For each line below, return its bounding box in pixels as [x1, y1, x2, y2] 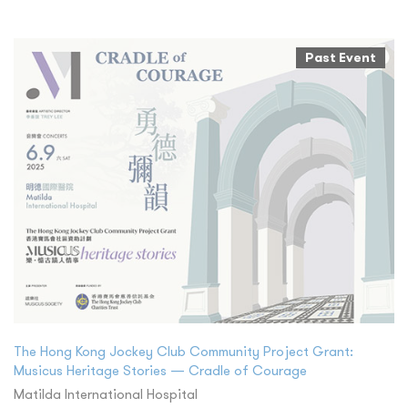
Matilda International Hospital [14, 385, 198, 403]
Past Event [305, 48, 376, 66]
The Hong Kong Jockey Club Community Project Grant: [14, 342, 353, 360]
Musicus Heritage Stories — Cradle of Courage [14, 362, 307, 379]
